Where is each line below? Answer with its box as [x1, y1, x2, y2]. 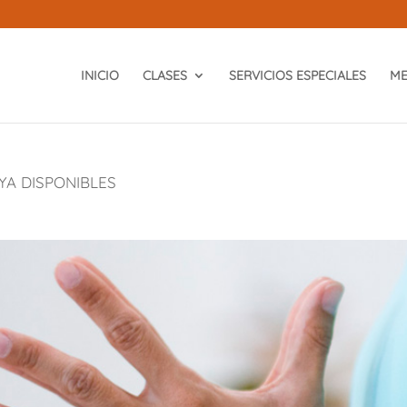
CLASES [142, 67, 187, 84]
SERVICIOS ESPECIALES [228, 67, 366, 84]
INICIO [80, 67, 119, 84]
